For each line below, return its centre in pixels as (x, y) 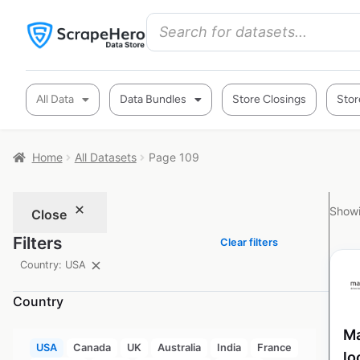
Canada (92, 348)
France (274, 348)
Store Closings (269, 99)
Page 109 (174, 157)
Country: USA (53, 265)
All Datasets (105, 157)
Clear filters (250, 242)
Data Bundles (153, 99)
